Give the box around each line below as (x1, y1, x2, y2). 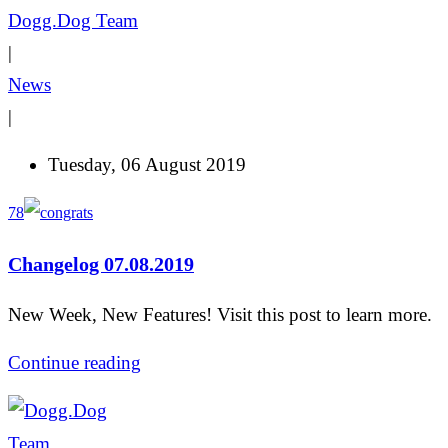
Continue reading (8, 351, 141, 373)
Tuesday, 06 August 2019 (48, 154, 246, 176)
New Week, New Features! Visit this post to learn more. (8, 303, 437, 325)
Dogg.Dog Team (8, 10, 138, 32)
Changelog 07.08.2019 (8, 253, 194, 276)
